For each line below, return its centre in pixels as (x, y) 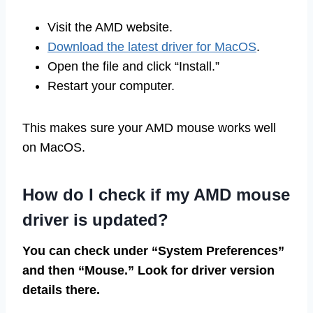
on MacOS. (54, 147)
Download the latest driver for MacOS (152, 46)
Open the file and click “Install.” (133, 66)
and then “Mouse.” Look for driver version (148, 270)
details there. (61, 290)
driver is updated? (95, 219)
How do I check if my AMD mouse (156, 194)
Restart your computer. (111, 86)
